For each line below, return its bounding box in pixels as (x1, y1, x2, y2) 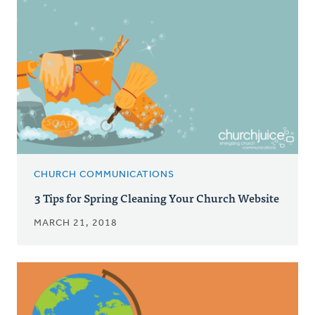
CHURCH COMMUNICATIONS (34, 169, 174, 181)
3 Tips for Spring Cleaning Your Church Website (34, 188, 279, 207)
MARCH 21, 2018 (34, 218, 117, 229)
